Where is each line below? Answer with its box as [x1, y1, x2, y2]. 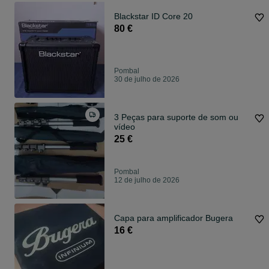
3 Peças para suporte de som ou [114, 112, 238, 122]
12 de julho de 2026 [114, 176, 180, 185]
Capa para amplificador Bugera [114, 213, 233, 223]
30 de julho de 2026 [114, 75, 180, 84]
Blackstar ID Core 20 [114, 11, 193, 22]
